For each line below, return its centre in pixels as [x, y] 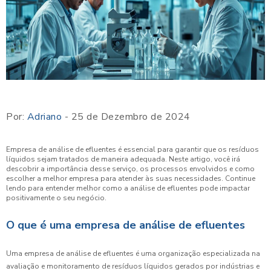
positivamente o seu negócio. [56, 198]
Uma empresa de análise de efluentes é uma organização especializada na [133, 253]
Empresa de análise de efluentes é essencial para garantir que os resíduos [132, 149]
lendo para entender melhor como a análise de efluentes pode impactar [128, 188]
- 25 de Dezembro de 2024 [126, 116]
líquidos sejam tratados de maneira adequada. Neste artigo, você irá [123, 159]
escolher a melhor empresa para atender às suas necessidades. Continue [131, 178]
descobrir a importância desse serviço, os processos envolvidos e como [130, 168]
